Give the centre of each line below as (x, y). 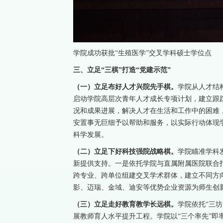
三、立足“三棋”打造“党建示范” (122, 70)
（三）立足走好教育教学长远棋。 (125, 205)
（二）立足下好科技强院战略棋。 (125, 152)
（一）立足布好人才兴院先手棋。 (125, 87)
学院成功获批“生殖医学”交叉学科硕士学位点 (142, 53)
